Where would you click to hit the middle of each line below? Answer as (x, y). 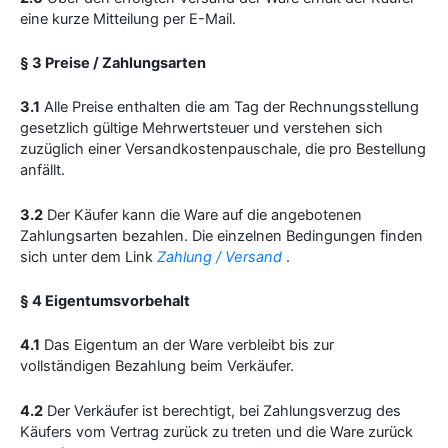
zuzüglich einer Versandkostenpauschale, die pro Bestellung (223, 149)
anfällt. (42, 170)
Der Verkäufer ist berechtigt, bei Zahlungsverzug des (222, 410)
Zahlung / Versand (219, 256)
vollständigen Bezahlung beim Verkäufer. (157, 366)
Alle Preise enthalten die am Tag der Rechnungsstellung (229, 107)
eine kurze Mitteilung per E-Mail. (128, 18)
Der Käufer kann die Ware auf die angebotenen (202, 214)
